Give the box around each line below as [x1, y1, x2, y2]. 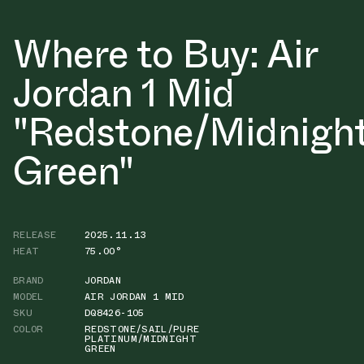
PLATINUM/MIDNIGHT [84, 331, 197, 346]
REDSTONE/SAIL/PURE [84, 321, 200, 336]
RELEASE [13, 227, 57, 242]
